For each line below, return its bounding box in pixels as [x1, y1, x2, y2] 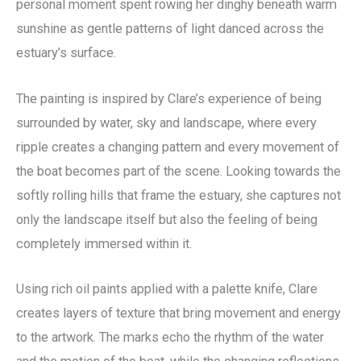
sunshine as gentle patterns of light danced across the [16, 21, 324, 37]
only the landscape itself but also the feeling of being [16, 211, 317, 227]
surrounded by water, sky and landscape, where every [16, 114, 317, 131]
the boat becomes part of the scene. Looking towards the [16, 163, 341, 179]
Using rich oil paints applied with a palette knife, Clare [16, 280, 317, 297]
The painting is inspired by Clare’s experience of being [16, 90, 322, 106]
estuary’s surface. [16, 45, 116, 61]
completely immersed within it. [16, 235, 192, 251]
